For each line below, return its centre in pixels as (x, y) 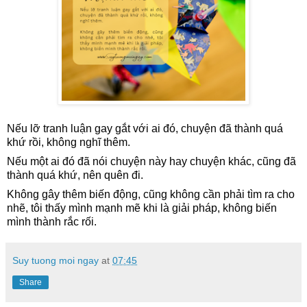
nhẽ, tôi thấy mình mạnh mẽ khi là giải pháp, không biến (142, 208)
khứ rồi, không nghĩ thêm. (69, 143)
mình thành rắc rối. (52, 222)
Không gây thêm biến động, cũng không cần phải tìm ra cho (151, 194)
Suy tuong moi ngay (56, 260)
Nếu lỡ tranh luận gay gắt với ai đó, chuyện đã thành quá (145, 129)
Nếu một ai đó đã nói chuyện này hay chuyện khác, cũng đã (151, 162)
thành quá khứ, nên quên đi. (75, 175)
